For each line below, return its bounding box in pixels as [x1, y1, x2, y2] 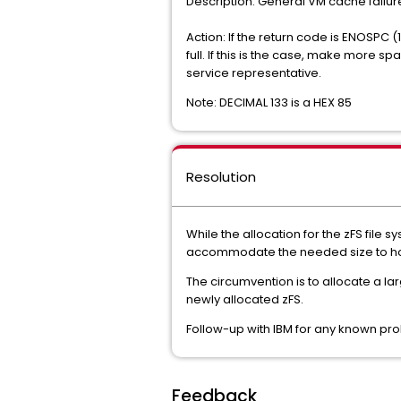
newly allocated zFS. [186, 291, 303, 308]
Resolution [186, 167, 256, 186]
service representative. [186, 64, 321, 81]
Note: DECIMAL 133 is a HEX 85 [186, 94, 352, 111]
